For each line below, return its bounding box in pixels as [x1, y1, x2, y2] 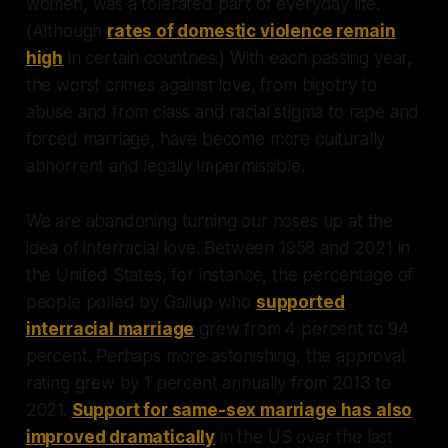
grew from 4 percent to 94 [194, 318, 409, 339]
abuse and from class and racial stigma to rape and [25, 101, 420, 122]
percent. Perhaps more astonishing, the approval [25, 345, 405, 366]
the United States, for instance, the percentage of [25, 264, 414, 285]
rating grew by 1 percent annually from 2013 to [25, 372, 391, 393]
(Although [25, 20, 108, 41]
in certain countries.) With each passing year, [63, 47, 413, 68]
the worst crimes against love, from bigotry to [25, 74, 377, 95]
